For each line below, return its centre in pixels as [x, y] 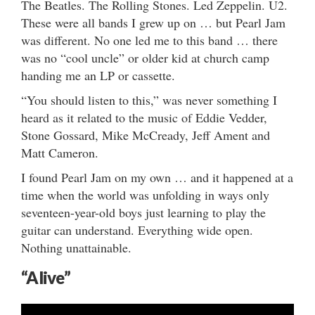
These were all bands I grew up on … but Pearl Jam [153, 22]
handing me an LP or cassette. [98, 75]
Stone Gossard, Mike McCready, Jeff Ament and [146, 135]
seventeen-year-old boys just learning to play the [143, 212]
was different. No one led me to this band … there [149, 40]
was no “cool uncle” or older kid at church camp [145, 57]
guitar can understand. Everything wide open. [137, 230]
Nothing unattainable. [76, 247]
